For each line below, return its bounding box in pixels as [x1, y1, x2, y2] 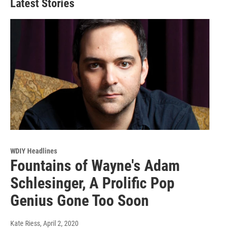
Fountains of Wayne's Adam [10, 157, 180, 175]
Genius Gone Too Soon [10, 191, 149, 210]
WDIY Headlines [10, 147, 57, 156]
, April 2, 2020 [40, 219, 79, 228]
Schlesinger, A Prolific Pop [10, 174, 175, 193]
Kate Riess [10, 219, 40, 228]
